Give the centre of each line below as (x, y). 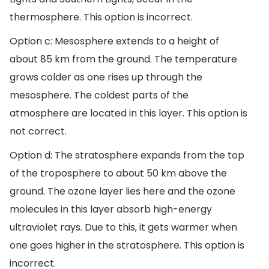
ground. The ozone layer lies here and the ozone (122, 191)
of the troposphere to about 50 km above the (118, 173)
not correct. (38, 131)
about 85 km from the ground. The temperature (123, 59)
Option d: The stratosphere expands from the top (127, 155)
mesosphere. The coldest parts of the (99, 95)
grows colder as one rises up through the (106, 77)
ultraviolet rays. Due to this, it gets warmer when (123, 227)
